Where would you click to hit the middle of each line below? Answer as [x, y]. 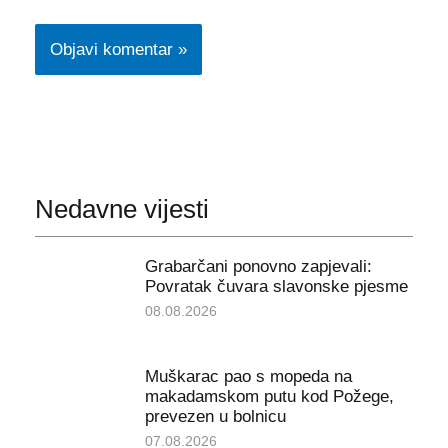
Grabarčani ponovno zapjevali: [258, 267]
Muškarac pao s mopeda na [248, 377]
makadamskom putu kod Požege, [269, 397]
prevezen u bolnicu [215, 417]
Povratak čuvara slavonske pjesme [276, 287]
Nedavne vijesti [121, 208]
